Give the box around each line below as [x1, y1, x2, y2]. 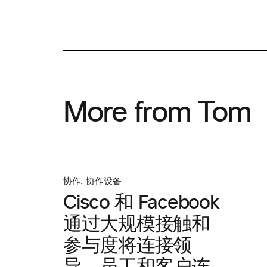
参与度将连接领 [63, 237, 192, 256]
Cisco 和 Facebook [63, 194, 219, 213]
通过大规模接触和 [63, 215, 210, 234]
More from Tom [63, 99, 252, 128]
